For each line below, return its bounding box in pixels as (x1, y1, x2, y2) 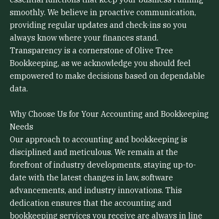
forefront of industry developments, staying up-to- (10, 159, 196, 170)
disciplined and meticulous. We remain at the (10, 147, 178, 157)
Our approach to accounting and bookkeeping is (10, 134, 187, 144)
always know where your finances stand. (10, 33, 158, 43)
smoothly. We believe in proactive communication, (10, 7, 196, 18)
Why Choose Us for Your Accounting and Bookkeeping (10, 109, 209, 119)
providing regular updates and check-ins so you (10, 20, 187, 30)
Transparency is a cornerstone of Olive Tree (10, 45, 173, 56)
